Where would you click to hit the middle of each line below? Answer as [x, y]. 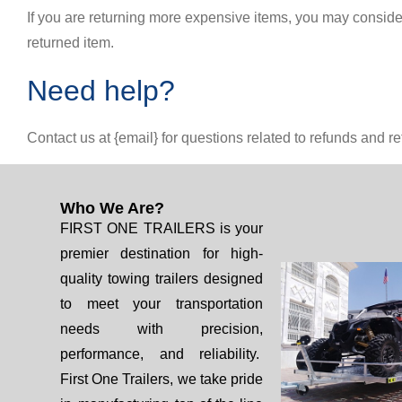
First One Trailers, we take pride [162, 379]
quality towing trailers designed [162, 279]
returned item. [70, 43]
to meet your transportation [162, 304]
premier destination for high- [162, 253]
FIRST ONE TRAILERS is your [162, 228]
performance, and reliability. [162, 354]
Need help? [101, 91]
